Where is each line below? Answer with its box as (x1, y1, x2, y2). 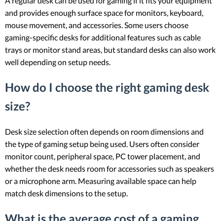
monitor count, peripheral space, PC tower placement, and (5, 151, 200, 161)
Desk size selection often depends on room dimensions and (5, 126, 204, 136)
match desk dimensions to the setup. (5, 188, 128, 198)
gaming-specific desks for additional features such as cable (5, 33, 201, 42)
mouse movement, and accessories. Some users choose (5, 20, 188, 30)
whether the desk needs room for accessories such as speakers (5, 163, 214, 173)
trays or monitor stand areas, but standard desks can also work (5, 45, 216, 55)
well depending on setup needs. (5, 57, 110, 67)
